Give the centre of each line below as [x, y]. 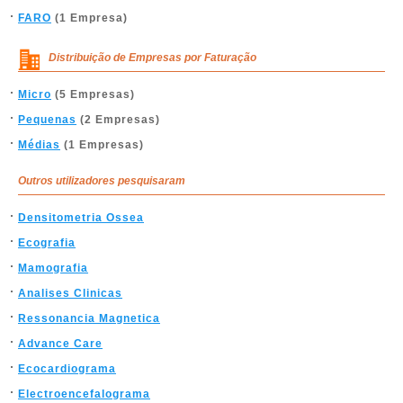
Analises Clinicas [70, 293]
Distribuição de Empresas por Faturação [152, 58]
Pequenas [47, 120]
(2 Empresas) [118, 120]
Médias [39, 145]
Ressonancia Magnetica [89, 318]
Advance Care [60, 344]
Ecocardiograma [67, 369]
